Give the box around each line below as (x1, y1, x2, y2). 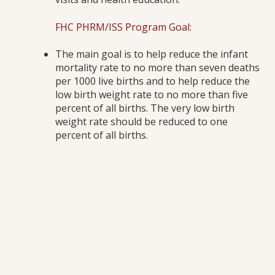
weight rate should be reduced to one (55, 115, 228, 128)
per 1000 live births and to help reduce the (55, 74, 250, 88)
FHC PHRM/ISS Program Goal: (55, 20, 192, 34)
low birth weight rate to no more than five (55, 88, 248, 101)
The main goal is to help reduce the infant (55, 47, 248, 61)
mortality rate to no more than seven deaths (55, 61, 260, 74)
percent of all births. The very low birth (55, 101, 234, 115)
